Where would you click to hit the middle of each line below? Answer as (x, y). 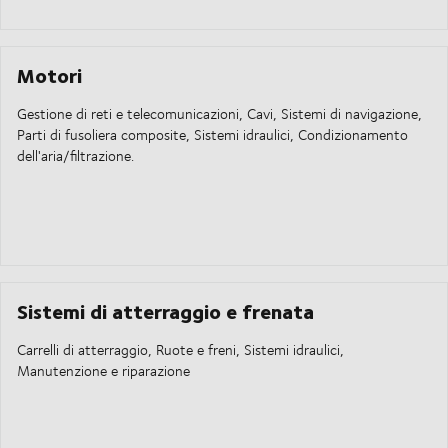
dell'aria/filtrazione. (75, 156)
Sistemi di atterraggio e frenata (165, 311)
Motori (49, 75)
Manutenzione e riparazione (103, 371)
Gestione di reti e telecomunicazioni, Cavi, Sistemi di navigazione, (219, 114)
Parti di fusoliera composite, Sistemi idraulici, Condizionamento (212, 135)
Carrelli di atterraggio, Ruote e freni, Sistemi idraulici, (180, 350)
